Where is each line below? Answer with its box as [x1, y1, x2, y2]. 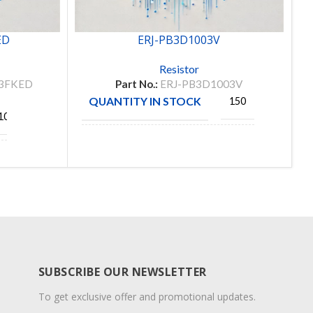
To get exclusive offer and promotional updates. [38, 290, 256, 304]
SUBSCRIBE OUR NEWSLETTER [38, 264, 207, 280]
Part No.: [115, 77, 161, 90]
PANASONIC [187, 140, 246, 152]
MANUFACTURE [88, 139, 172, 153]
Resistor [159, 61, 199, 75]
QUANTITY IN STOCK [88, 94, 201, 108]
